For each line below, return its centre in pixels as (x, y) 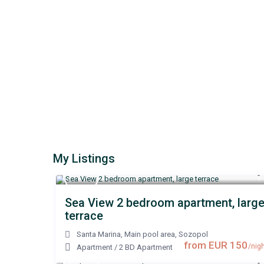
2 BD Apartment (146, 247)
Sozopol (193, 235)
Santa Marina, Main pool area (126, 235)
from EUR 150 (216, 245)
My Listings (84, 159)
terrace (84, 216)
